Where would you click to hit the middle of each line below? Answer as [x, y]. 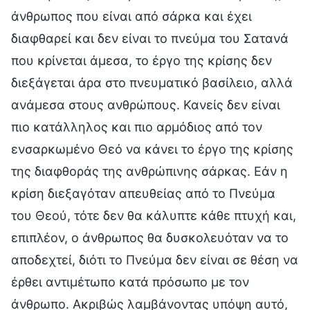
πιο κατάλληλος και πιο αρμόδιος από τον [137, 127]
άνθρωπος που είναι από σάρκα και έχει [131, 16]
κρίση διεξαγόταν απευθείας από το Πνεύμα [143, 193]
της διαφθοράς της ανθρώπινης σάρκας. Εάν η [149, 171]
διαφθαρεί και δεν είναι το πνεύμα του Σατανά [150, 38]
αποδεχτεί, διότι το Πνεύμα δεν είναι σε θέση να [155, 259]
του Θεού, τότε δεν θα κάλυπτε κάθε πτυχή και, [154, 215]
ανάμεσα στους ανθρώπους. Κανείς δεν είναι [146, 104]
